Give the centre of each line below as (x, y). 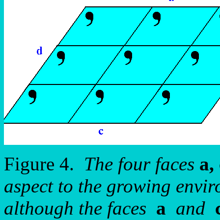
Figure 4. (44, 164)
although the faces (80, 208)
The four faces (142, 164)
